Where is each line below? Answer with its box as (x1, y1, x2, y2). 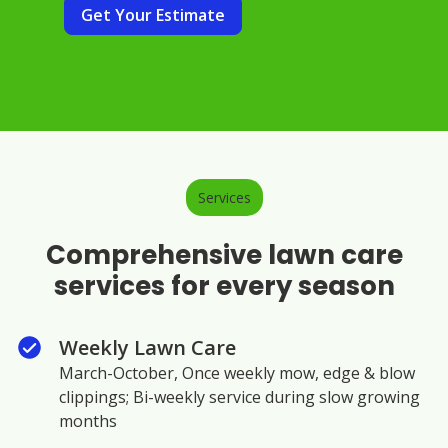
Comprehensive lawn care (45, 236, 403, 273)
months (59, 409, 117, 432)
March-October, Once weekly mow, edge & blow (59, 361, 415, 384)
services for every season (53, 267, 395, 304)
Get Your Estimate (81, 3, 225, 26)
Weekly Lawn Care (59, 333, 236, 361)
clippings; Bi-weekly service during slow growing (59, 385, 420, 408)
